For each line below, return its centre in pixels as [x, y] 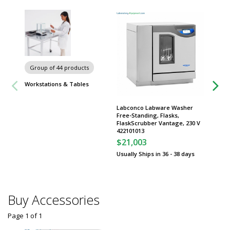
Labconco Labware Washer [155, 108]
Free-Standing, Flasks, [148, 115]
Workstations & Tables [57, 84]
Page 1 [18, 216]
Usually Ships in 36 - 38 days [156, 154]
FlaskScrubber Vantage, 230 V [158, 123]
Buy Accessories [54, 200]
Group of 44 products [59, 68]
